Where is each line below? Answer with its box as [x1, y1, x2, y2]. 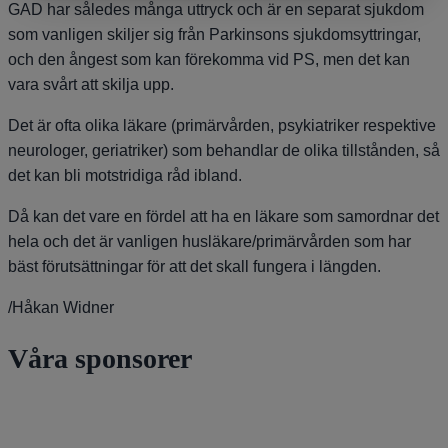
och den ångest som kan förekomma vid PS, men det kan [8, 50, 410, 68]
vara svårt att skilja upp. [8, 75, 174, 93]
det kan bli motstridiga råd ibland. [8, 166, 242, 184]
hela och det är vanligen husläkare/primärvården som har [8, 232, 411, 250]
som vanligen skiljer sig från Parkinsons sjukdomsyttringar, [8, 25, 421, 43]
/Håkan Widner [8, 298, 114, 316]
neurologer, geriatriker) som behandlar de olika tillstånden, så [8, 141, 440, 159]
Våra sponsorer [8, 342, 192, 374]
